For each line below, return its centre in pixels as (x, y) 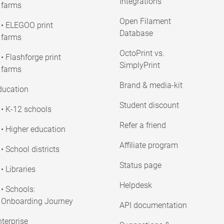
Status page (140, 165)
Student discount (149, 105)
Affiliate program (148, 145)
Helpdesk (135, 185)
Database (136, 33)
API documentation (153, 205)
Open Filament (145, 21)
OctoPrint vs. (142, 53)
